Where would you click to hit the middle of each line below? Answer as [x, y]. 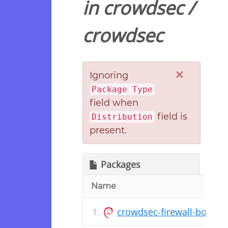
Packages [121, 165]
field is [171, 116]
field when [114, 103]
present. [108, 130]
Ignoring [109, 75]
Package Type [122, 89]
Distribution [122, 117]
